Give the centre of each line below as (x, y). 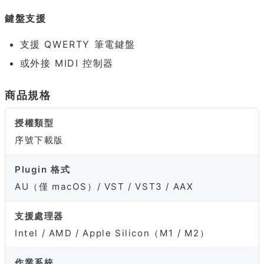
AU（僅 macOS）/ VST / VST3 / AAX (104, 187)
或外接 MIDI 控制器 (67, 63)
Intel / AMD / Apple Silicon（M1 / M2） (112, 233)
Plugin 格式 (43, 170)
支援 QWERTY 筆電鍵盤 (77, 44)
